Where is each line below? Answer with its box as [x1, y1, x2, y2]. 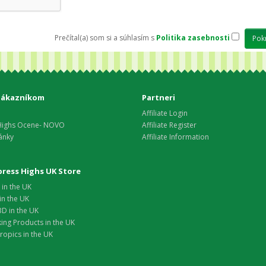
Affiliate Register [142, 119, 197, 130]
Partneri [142, 91, 175, 103]
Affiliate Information [142, 131, 209, 142]
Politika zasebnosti [156, 32, 230, 43]
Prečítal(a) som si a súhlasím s [54, 32, 156, 43]
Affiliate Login [142, 107, 188, 118]
